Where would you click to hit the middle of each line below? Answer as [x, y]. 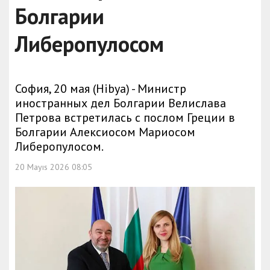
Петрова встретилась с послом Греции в [125, 118]
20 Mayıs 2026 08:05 [54, 167]
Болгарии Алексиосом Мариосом [105, 132]
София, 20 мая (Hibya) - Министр [101, 89]
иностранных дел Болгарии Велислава [121, 103]
